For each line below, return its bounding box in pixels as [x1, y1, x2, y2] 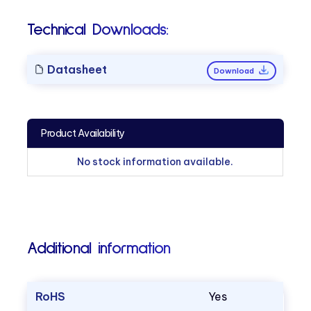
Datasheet [44, 62, 108, 76]
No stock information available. [77, 155, 234, 168]
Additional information [27, 240, 170, 258]
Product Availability [41, 126, 125, 140]
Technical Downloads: [27, 21, 169, 38]
